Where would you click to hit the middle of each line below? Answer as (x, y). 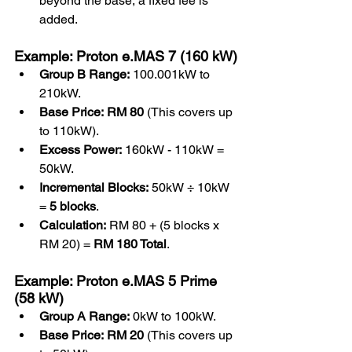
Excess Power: (81, 149)
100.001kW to (171, 74)
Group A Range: (84, 316)
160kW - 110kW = (174, 149)
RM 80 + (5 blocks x (164, 225)
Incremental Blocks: (94, 187)
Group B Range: (84, 74)
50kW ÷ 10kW (191, 187)
